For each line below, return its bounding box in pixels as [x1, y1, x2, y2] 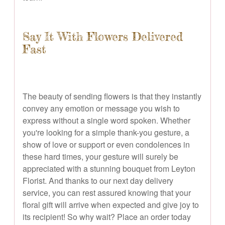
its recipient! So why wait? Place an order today [23, 210, 191, 222]
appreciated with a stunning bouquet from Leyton [23, 162, 195, 174]
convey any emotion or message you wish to [23, 102, 180, 114]
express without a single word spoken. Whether [23, 114, 190, 126]
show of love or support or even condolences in [23, 138, 190, 150]
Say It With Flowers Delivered [23, 29, 183, 44]
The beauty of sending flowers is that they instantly [23, 90, 201, 102]
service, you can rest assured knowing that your [23, 186, 191, 198]
